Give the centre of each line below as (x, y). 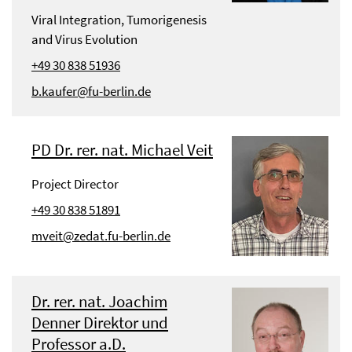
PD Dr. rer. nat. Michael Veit (122, 150)
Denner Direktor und (100, 322)
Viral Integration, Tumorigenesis (119, 20)
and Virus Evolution (84, 39)
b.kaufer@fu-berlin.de (91, 91)
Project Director (75, 184)
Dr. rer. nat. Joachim (99, 301)
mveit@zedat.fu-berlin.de (101, 236)
